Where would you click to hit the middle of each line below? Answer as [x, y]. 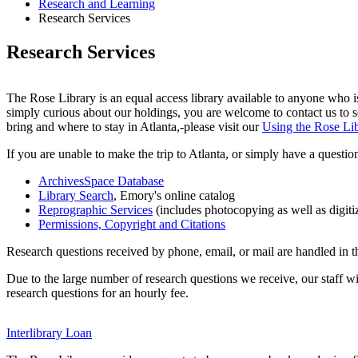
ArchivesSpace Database [101, 181]
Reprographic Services [95, 210]
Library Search [76, 196]
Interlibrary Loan [49, 333]
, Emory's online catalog [174, 196]
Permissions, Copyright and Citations [132, 225]
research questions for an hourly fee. [97, 293]
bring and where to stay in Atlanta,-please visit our [134, 127]
